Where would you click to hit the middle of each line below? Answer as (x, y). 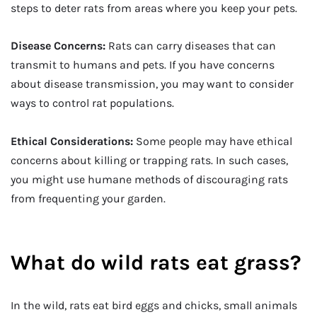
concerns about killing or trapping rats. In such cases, (149, 160)
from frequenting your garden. (88, 198)
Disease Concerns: (58, 46)
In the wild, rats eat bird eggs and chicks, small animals (154, 306)
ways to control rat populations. (92, 103)
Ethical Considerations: (73, 141)
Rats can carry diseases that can (191, 46)
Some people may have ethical (214, 141)
